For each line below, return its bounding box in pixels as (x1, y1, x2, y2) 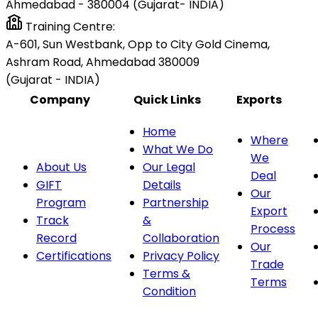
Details (143, 176, 181, 193)
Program (36, 194, 86, 211)
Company (29, 91, 90, 108)
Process (251, 220, 295, 237)
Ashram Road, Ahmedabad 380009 (6, 53, 199, 70)
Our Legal (143, 158, 195, 175)
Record (36, 229, 77, 246)
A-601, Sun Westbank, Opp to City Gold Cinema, (6, 35, 270, 53)
